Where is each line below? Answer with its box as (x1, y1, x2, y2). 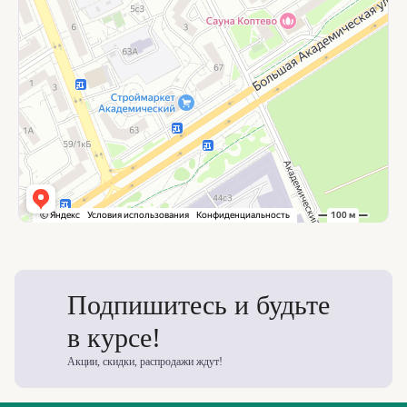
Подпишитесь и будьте (67, 290, 330, 321)
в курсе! (67, 323, 161, 353)
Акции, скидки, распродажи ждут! (67, 355, 223, 369)
